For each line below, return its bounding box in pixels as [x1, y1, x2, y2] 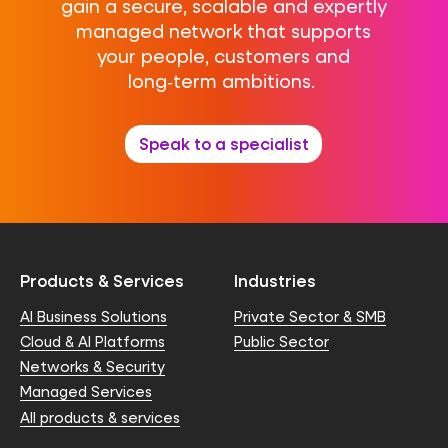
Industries [234, 270, 316, 292]
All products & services [20, 407, 180, 427]
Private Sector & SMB [234, 306, 386, 326]
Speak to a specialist [138, 133, 309, 155]
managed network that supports [76, 19, 372, 44]
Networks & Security [20, 357, 165, 377]
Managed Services [20, 382, 152, 402]
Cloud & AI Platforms [20, 331, 165, 351]
